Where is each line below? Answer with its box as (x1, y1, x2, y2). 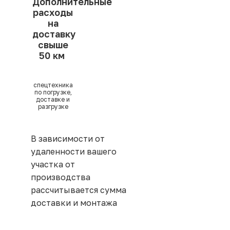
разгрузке (37, 103, 68, 111)
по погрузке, (34, 88, 72, 97)
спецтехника (33, 81, 73, 89)
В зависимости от (31, 133, 105, 144)
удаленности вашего (31, 146, 117, 157)
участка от (31, 159, 75, 170)
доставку (32, 28, 75, 40)
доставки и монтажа (31, 198, 117, 208)
